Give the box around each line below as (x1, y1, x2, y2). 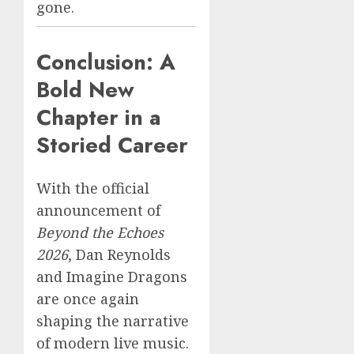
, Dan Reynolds (68, 244, 171, 264)
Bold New (36, 74, 134, 106)
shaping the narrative (36, 311, 189, 330)
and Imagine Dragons (36, 266, 187, 286)
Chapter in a (36, 102, 160, 134)
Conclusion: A (36, 47, 175, 78)
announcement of (36, 200, 160, 220)
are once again (36, 288, 139, 308)
